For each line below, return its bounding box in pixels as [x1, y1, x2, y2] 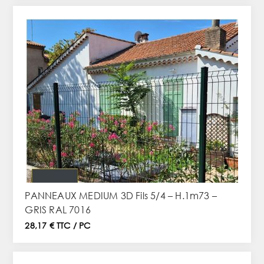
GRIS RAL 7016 [25, 203, 91, 216]
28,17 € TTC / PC [25, 220, 91, 231]
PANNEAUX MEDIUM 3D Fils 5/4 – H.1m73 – [25, 189, 217, 202]
